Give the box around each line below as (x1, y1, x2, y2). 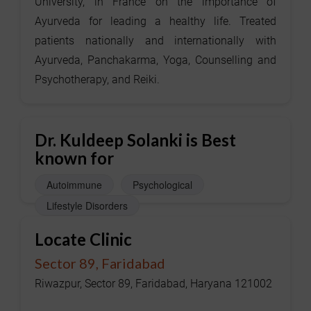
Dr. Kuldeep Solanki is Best (35, 130, 236, 151)
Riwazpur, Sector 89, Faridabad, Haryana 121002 (35, 277, 272, 291)
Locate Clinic (35, 229, 132, 250)
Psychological (133, 178, 192, 192)
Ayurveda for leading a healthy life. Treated (35, 15, 276, 28)
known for (35, 148, 114, 169)
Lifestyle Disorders (47, 199, 128, 213)
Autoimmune (47, 178, 102, 192)
